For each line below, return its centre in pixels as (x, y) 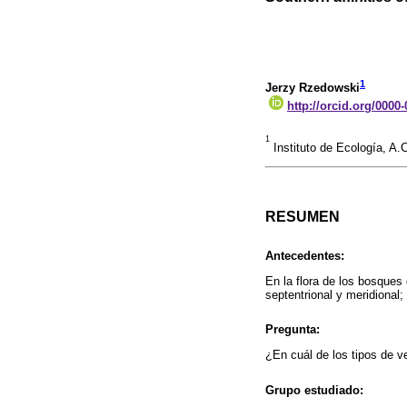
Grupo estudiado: (314, 390)
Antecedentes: (305, 255)
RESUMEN (303, 216)
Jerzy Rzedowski (313, 88)
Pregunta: (293, 330)
